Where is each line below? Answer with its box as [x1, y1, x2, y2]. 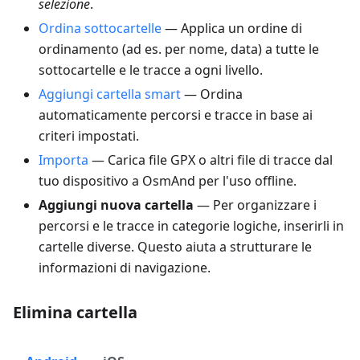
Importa [39, 151, 88, 170]
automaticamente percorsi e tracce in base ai [39, 106, 313, 125]
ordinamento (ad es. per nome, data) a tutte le [39, 40, 319, 59]
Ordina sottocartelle [39, 19, 162, 38]
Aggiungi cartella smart [39, 85, 181, 104]
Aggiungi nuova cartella [39, 196, 194, 215]
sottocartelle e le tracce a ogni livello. [39, 61, 263, 80]
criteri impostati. [39, 127, 139, 145]
